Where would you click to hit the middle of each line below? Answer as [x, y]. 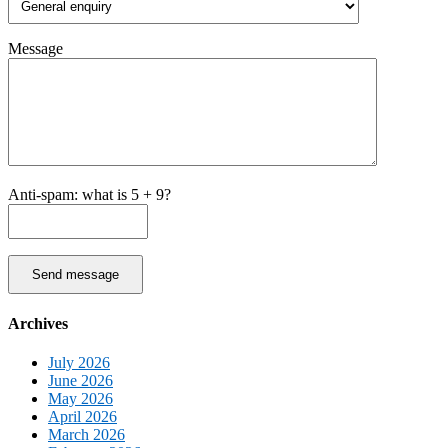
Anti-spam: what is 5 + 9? [89, 194]
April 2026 [82, 417]
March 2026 [86, 435]
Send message [75, 274]
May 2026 [80, 399]
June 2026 [80, 381]
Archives [38, 323]
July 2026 [79, 363]
